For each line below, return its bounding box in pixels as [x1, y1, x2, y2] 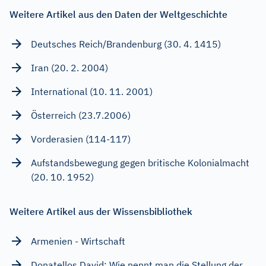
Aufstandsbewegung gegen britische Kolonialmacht [31, 157, 249, 169]
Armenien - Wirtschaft [31, 235, 125, 248]
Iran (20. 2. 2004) [31, 62, 108, 74]
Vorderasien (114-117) [31, 133, 131, 145]
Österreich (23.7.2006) [31, 109, 131, 122]
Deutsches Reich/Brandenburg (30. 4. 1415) [31, 38, 221, 50]
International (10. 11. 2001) [31, 85, 153, 98]
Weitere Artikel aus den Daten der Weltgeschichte [9, 8, 227, 21]
